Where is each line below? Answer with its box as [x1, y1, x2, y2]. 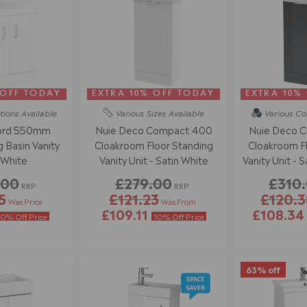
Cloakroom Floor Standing [94, 137, 213, 151]
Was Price [8, 195, 42, 208]
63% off [246, 263, 280, 276]
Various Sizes [116, 106, 167, 119]
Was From [161, 195, 196, 208]
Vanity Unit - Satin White [99, 152, 208, 167]
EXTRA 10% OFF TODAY [92, 90, 215, 99]
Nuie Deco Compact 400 [95, 122, 212, 136]
